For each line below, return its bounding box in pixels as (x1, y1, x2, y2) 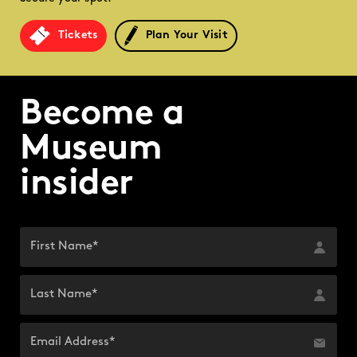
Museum (20, 131, 162, 167)
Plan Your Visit (145, 29, 228, 41)
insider (20, 167, 133, 202)
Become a (20, 96, 184, 132)
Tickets (57, 29, 98, 41)
